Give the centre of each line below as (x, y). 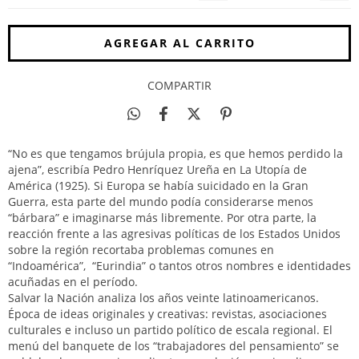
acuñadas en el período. (75, 282)
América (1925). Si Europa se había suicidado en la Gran (158, 186)
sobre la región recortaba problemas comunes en (141, 250)
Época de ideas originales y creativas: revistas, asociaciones (167, 314)
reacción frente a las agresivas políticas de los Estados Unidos (174, 234)
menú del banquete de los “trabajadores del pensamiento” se (173, 346)
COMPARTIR (179, 85)
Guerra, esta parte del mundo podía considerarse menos (161, 202)
